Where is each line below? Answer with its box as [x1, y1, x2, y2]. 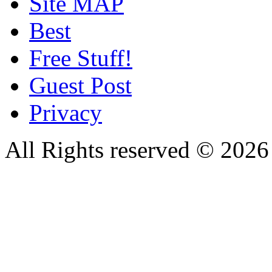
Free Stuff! [29, 44, 132, 71]
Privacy [29, 99, 102, 126]
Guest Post [29, 72, 132, 98]
